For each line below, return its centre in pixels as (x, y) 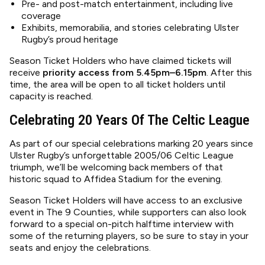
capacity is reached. (51, 96)
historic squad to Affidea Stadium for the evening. (116, 179)
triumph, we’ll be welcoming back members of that (116, 167)
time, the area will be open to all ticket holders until (117, 84)
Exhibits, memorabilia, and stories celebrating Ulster (130, 28)
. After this (229, 72)
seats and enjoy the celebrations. (80, 248)
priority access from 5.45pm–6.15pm (125, 72)
